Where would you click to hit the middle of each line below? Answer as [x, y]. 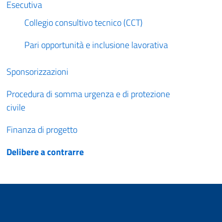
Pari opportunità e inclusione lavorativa [96, 45]
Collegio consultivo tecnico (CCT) [84, 22]
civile [16, 107]
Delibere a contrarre [45, 152]
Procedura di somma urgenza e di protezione [88, 94]
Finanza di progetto [42, 129]
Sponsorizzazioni [38, 71]
